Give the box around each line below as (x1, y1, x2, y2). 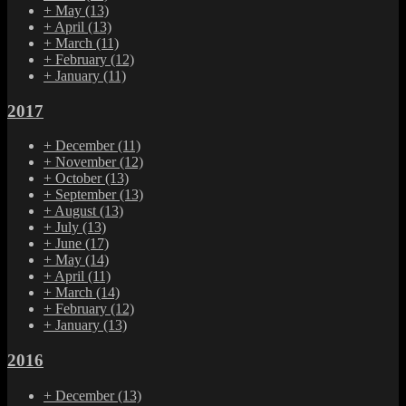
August (54, 203, 100, 219)
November (55, 154, 120, 170)
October (55, 170, 105, 187)
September (55, 187, 120, 203)
